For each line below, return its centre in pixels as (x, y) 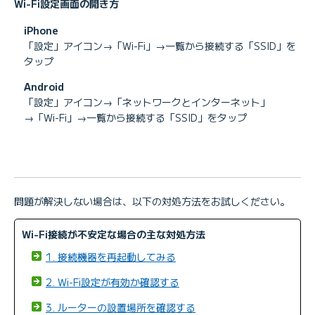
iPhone (41, 30)
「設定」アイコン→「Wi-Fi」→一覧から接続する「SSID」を (160, 45)
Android (44, 86)
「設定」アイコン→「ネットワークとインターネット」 (147, 102)
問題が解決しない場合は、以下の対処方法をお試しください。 (152, 201)
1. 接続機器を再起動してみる (111, 256)
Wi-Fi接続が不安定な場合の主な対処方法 (114, 234)
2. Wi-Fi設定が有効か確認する (112, 282)
